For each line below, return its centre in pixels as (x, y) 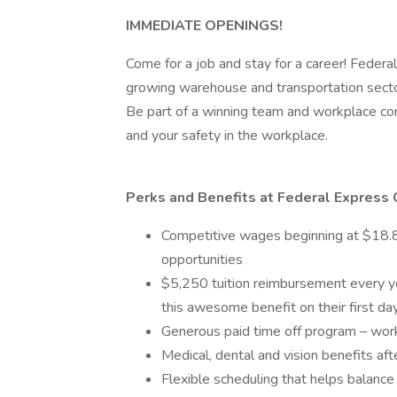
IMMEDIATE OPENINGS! (204, 26)
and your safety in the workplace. (227, 136)
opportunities (202, 260)
